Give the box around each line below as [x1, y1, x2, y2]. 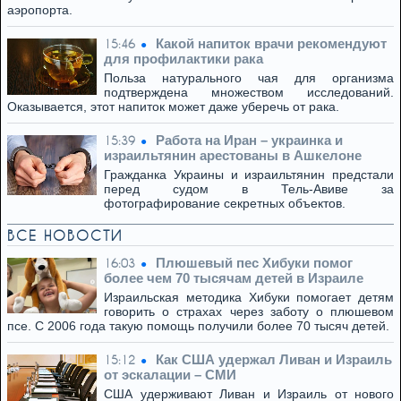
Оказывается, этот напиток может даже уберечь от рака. [7, 99, 339, 114]
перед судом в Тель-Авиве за [104, 182, 394, 196]
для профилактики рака [104, 51, 263, 66]
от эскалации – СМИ [104, 367, 236, 382]
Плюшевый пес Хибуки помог [156, 255, 353, 270]
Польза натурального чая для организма [104, 71, 394, 85]
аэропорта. [7, 3, 73, 17]
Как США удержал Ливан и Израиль [156, 352, 392, 367]
